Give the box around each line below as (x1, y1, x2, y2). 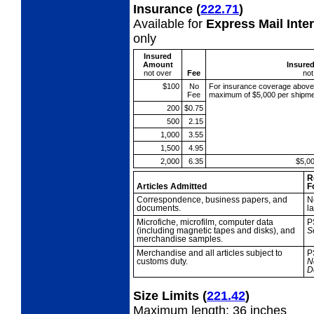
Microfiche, (136, 217, 180, 226)
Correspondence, (136, 195, 205, 204)
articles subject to (216, 248, 282, 257)
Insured (144, 51, 172, 60)
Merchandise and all (136, 248, 217, 257)
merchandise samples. (136, 234, 223, 243)
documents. (136, 203, 181, 212)
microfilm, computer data (179, 217, 273, 226)
